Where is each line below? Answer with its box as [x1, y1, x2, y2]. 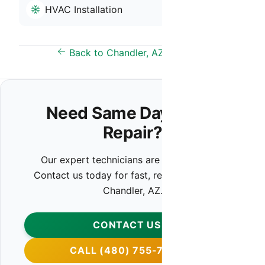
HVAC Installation [45, 4, 122, 15]
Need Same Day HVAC [46, 103, 219, 123]
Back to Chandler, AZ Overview [66, 47, 209, 59]
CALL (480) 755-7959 [70, 244, 184, 256]
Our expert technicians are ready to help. [40, 154, 225, 166]
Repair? [102, 122, 163, 143]
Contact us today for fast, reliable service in [34, 169, 231, 181]
